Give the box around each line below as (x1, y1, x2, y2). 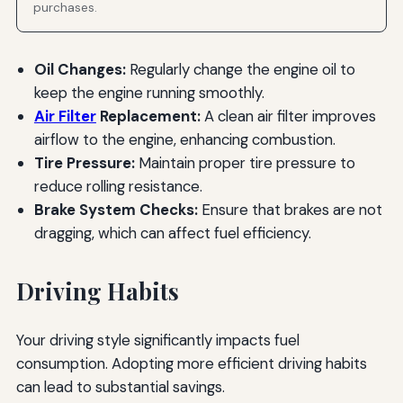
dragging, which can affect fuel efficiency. (33, 223, 311, 244)
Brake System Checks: (33, 200, 198, 220)
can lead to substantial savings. (15, 377, 225, 398)
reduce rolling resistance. (33, 176, 202, 197)
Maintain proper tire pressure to (134, 153, 355, 174)
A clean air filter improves (200, 106, 376, 127)
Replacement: (95, 106, 201, 127)
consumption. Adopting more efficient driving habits (15, 354, 367, 374)
